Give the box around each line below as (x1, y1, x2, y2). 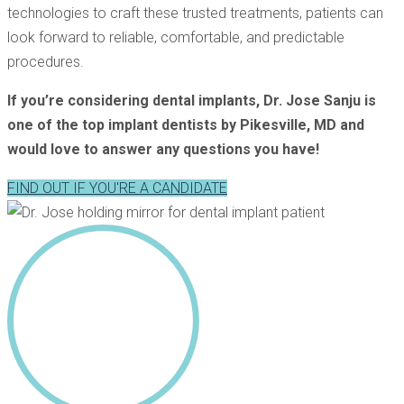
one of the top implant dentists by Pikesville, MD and (7, 116, 364, 134)
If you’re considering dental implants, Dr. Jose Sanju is (7, 92, 376, 110)
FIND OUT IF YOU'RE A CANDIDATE (7, 179, 227, 197)
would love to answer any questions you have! (7, 141, 323, 159)
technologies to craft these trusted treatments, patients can (7, 5, 383, 23)
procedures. (7, 53, 84, 71)
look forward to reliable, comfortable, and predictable (7, 29, 344, 47)
